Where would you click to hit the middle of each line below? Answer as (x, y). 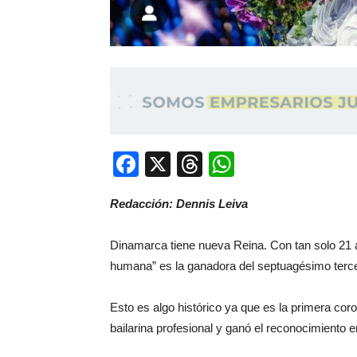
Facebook (195, 164)
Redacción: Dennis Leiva (179, 203)
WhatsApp (293, 164)
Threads (250, 164)
